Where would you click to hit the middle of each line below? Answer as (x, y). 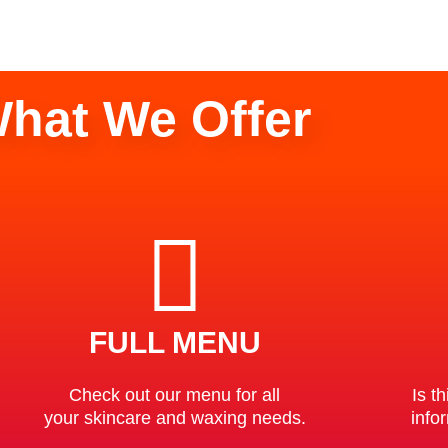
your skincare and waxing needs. (174, 418)
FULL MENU (174, 342)
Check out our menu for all (175, 395)
